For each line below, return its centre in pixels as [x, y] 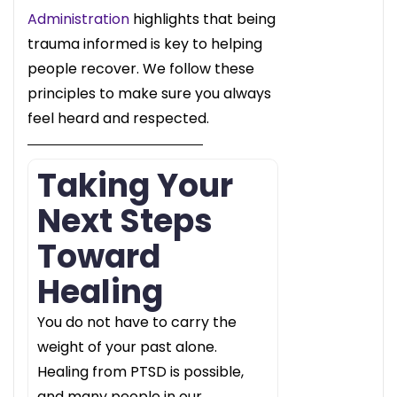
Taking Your [135, 185]
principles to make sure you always [149, 93]
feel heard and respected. [118, 118]
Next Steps [125, 221]
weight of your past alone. [127, 346]
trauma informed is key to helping [145, 43]
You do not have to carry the [137, 322]
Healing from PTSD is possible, [140, 371]
